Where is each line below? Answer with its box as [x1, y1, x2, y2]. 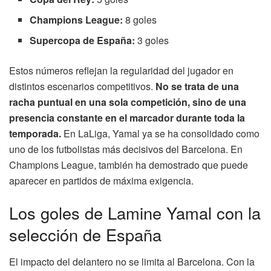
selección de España [9, 223, 162, 247]
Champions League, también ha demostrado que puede [9, 157, 248, 172]
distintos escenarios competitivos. [9, 79, 155, 93]
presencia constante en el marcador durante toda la [9, 110, 245, 125]
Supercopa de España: [30, 33, 135, 47]
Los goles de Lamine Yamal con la [9, 201, 261, 225]
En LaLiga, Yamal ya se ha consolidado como [61, 126, 260, 140]
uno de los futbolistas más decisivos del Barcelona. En [9, 142, 243, 156]
